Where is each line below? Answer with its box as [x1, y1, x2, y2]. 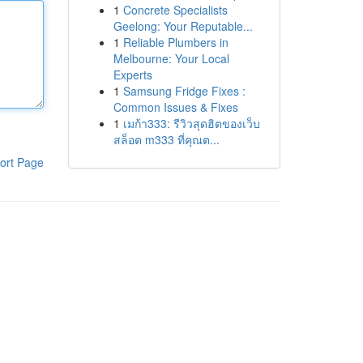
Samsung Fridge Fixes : [122, 83, 246, 99]
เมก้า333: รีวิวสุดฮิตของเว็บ [122, 115, 260, 131]
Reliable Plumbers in [122, 34, 228, 50]
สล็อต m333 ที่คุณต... [113, 131, 220, 147]
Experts [113, 66, 152, 83]
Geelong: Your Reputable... [113, 18, 253, 34]
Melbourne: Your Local [113, 50, 229, 66]
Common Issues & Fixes [113, 99, 238, 115]
